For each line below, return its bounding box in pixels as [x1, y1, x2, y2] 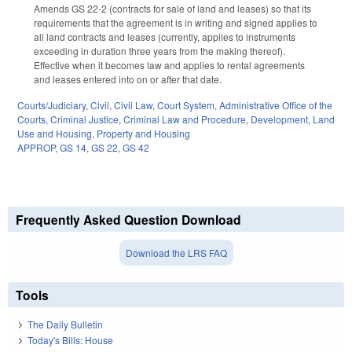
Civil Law [114, 98, 152, 112]
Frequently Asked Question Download [16, 211, 241, 229]
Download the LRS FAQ [125, 246, 227, 260]
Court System [157, 98, 214, 112]
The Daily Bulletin [27, 317, 103, 331]
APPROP [17, 141, 55, 155]
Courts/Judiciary [17, 98, 86, 112]
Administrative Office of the [219, 98, 332, 112]
